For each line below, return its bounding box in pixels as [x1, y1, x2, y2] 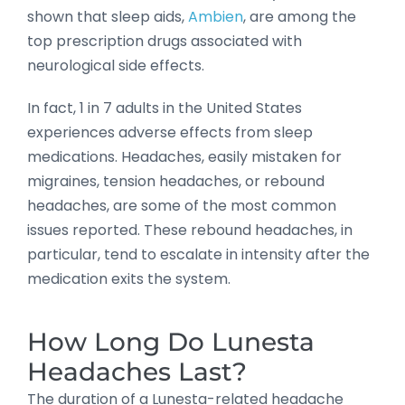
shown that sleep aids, [27, 5, 188, 27]
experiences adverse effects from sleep [27, 121, 313, 143]
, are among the [243, 5, 356, 27]
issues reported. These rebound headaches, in [27, 219, 353, 240]
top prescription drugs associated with [27, 30, 302, 52]
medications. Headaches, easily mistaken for [27, 146, 342, 167]
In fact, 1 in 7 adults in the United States [27, 97, 302, 118]
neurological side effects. [27, 54, 204, 76]
